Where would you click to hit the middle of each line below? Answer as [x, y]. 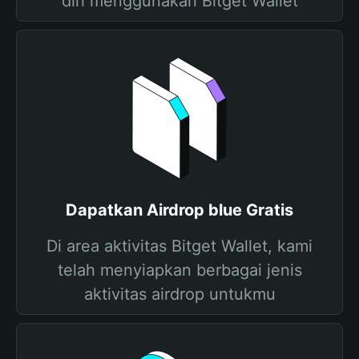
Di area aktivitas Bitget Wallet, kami [179, 246]
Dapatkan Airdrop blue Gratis [179, 210]
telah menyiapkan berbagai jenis [179, 270]
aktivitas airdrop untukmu [179, 294]
